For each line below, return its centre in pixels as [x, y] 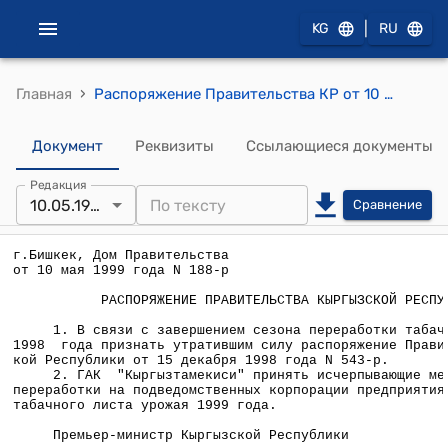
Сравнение [387, 204]
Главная [44, 94]
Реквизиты [174, 146]
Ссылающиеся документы [339, 146]
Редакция [58, 184]
